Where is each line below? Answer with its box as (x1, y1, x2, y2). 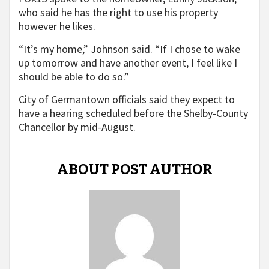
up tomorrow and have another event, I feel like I (19, 56, 237, 70)
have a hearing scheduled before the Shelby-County (19, 106, 248, 121)
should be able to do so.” (19, 70, 129, 84)
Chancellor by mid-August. (19, 120, 136, 134)
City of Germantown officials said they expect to (19, 92, 235, 107)
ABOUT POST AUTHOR (56, 161, 213, 178)
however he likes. (19, 19, 95, 34)
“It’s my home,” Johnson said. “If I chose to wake (19, 42, 240, 56)
